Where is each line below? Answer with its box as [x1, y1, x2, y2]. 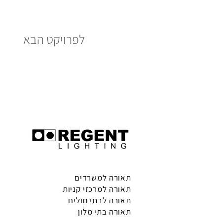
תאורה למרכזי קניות [62, 183, 131, 194]
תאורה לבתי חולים [68, 194, 131, 206]
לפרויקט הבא [23, 30, 85, 47]
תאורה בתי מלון [78, 206, 131, 217]
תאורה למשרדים [74, 172, 131, 183]
